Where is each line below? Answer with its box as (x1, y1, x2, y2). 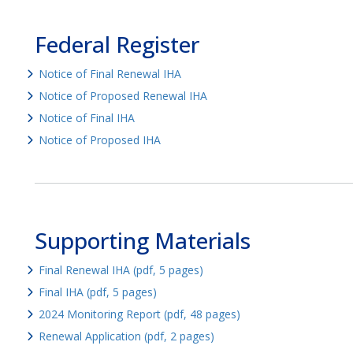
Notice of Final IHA (38, 110, 135, 126)
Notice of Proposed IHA (38, 132, 161, 148)
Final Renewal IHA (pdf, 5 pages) (38, 262, 203, 278)
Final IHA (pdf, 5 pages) (38, 284, 157, 300)
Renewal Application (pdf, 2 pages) (38, 329, 214, 344)
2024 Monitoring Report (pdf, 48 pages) (38, 307, 240, 322)
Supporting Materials (34, 225, 251, 256)
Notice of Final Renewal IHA (38, 66, 181, 82)
